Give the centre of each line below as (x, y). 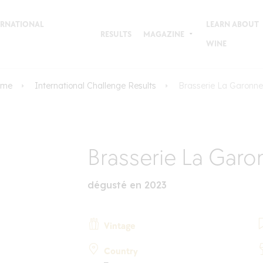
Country (121, 251)
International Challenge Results (95, 86)
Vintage (120, 226)
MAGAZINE (163, 34)
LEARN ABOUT (232, 24)
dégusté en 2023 (127, 185)
